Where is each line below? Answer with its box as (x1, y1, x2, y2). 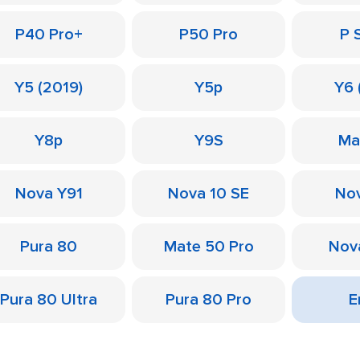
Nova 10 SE (168, 184, 249, 203)
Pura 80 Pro (166, 290, 252, 309)
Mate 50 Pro (163, 237, 254, 256)
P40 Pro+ (14, 25, 83, 44)
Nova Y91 (14, 184, 83, 203)
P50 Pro (179, 25, 238, 44)
